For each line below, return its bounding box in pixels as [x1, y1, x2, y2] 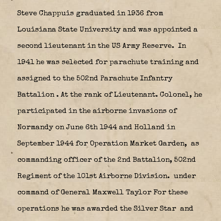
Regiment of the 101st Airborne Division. [17, 172, 172, 180]
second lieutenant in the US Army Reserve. [17, 42, 176, 50]
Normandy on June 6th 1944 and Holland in [17, 123, 175, 131]
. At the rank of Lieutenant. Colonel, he [56, 91, 202, 99]
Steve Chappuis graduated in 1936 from [17, 9, 163, 17]
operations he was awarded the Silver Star [17, 205, 178, 213]
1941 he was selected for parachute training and [17, 58, 199, 66]
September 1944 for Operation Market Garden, [17, 140, 189, 147]
